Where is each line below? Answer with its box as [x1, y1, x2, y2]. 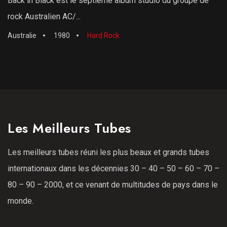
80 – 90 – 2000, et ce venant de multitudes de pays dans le [8, 180, 218, 190]
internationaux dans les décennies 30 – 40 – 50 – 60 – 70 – [8, 164, 219, 173]
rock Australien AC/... [8, 12, 81, 21]
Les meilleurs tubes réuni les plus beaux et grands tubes [8, 147, 209, 157]
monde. [8, 196, 33, 206]
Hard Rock [87, 31, 120, 40]
